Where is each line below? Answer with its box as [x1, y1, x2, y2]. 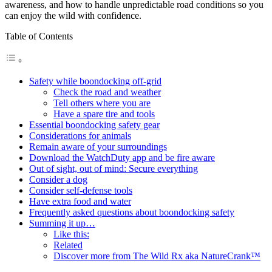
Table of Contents [5, 30, 73, 41]
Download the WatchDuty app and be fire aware [29, 152, 215, 163]
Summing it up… [29, 217, 95, 228]
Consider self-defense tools [29, 185, 132, 195]
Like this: [53, 228, 89, 239]
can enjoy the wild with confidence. [5, 10, 141, 21]
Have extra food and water [29, 195, 131, 206]
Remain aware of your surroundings [29, 141, 167, 152]
